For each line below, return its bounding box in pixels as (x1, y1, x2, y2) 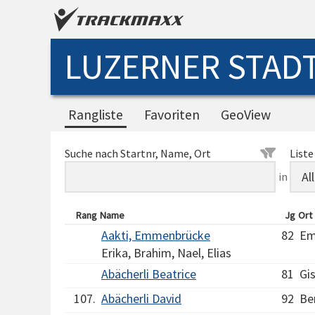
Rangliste (68, 106, 123, 123)
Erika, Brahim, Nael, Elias (101, 245, 231, 261)
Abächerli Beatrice (101, 266, 196, 282)
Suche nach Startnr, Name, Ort (65, 146, 211, 160)
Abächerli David (101, 290, 181, 307)
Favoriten (144, 106, 200, 123)
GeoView (221, 106, 271, 123)
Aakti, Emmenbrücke (101, 227, 210, 243)
